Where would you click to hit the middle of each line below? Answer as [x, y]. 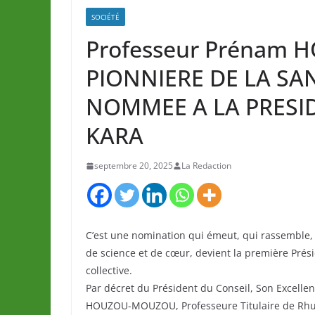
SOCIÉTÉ [105, 17]
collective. [109, 270]
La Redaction [206, 166]
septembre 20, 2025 [134, 166]
